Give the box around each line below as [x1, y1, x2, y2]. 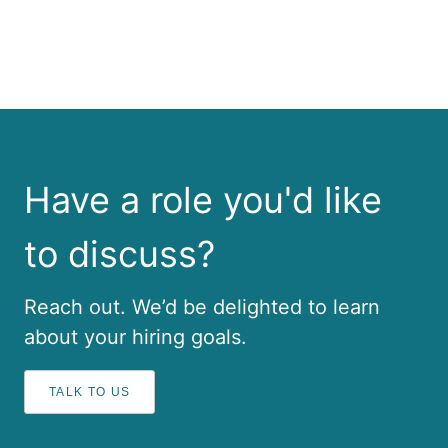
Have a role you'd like [24, 178, 382, 223]
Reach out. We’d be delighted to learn [24, 295, 380, 320]
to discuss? [24, 232, 215, 277]
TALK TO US [49, 385, 131, 400]
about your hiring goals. [24, 325, 247, 350]
